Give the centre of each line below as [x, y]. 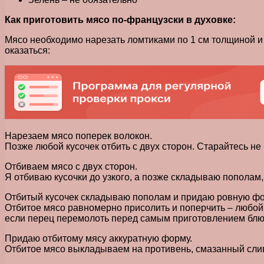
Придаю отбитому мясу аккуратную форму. [98, 238]
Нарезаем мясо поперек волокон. [78, 136]
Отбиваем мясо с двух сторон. [71, 166]
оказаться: [27, 50]
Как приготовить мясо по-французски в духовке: [120, 19]
